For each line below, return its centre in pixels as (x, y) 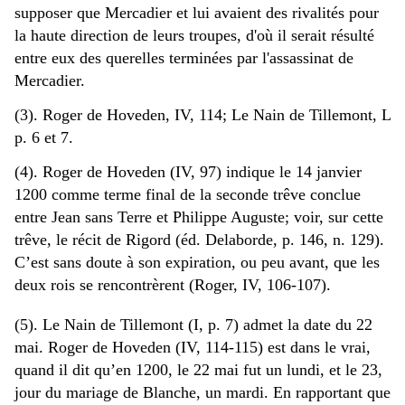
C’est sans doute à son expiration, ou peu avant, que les (197, 262)
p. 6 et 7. (44, 137)
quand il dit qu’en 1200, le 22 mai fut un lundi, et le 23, (198, 369)
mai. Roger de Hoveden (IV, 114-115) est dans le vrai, (193, 347)
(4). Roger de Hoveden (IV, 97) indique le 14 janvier (188, 171)
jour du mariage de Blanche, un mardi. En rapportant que (202, 392)
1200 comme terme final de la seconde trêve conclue (188, 194)
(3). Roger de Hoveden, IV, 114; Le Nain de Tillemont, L (202, 114)
